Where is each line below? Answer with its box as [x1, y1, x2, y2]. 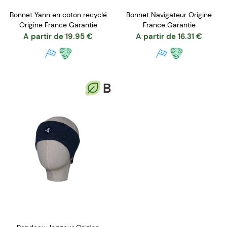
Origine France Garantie [19, 20, 97, 29]
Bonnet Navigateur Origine [126, 10, 212, 19]
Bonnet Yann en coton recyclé [9, 10, 107, 19]
